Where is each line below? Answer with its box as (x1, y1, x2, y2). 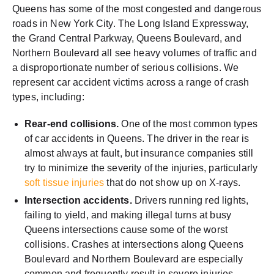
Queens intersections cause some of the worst (24, 224, 228, 235)
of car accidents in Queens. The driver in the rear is (24, 133, 250, 144)
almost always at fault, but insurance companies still (24, 147, 254, 158)
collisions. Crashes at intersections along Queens (24, 239, 243, 250)
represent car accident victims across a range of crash (12, 76, 250, 87)
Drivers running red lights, (131, 194, 249, 206)
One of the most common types (119, 118, 257, 129)
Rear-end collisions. (24, 118, 119, 129)
